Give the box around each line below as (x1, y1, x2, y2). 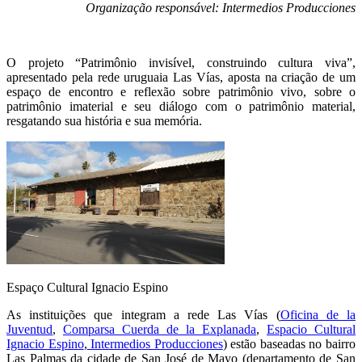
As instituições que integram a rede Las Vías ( (6, 308, 280, 322)
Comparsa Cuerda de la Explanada (63, 322, 256, 336)
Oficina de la (280, 308, 356, 322)
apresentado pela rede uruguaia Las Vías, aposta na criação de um (6, 70, 356, 84)
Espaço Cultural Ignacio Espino (6, 280, 168, 294)
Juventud (6, 322, 53, 336)
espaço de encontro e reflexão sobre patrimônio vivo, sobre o (6, 85, 356, 99)
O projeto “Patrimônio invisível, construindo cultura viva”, (6, 56, 356, 69)
